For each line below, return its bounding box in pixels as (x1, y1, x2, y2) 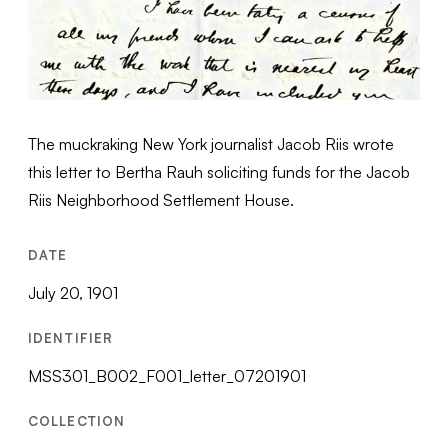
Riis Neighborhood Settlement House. (28, 189, 295, 210)
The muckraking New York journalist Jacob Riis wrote (28, 133, 395, 154)
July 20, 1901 (28, 282, 119, 303)
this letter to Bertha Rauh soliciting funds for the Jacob (28, 161, 411, 182)
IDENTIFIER (28, 329, 113, 346)
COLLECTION (28, 412, 125, 429)
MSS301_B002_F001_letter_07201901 (28, 365, 307, 386)
